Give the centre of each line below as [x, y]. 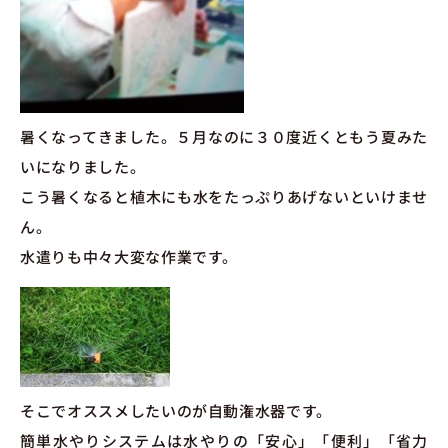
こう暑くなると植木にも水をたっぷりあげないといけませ [224, 197]
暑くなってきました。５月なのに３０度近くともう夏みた [224, 137]
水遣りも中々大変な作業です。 [129, 257]
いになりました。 [83, 167]
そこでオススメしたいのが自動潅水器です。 [176, 410]
